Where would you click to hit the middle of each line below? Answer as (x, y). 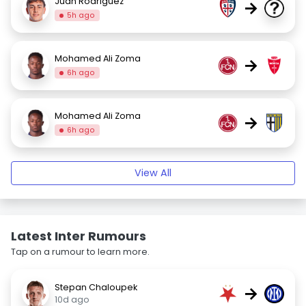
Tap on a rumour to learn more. (80, 252)
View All (153, 173)
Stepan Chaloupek (96, 287)
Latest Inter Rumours (79, 236)
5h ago (81, 15)
